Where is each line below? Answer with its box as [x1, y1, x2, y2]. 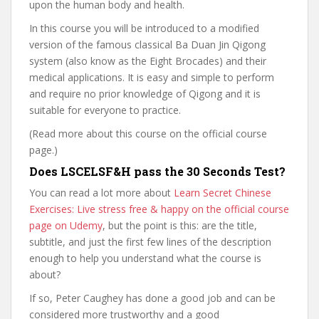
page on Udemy [29, 219, 103, 232]
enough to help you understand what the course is [29, 251, 261, 265]
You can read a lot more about [29, 186, 174, 199]
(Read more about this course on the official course [29, 127, 267, 140]
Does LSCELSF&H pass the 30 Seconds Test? [29, 164, 286, 179]
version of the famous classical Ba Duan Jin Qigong [29, 38, 266, 51]
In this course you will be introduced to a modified [29, 21, 259, 35]
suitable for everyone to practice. [29, 103, 181, 117]
